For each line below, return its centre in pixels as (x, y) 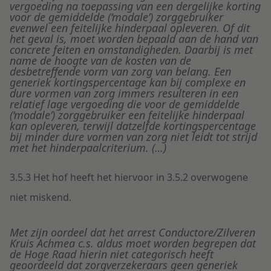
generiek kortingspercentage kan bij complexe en (128, 83)
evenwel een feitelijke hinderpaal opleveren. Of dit (130, 28)
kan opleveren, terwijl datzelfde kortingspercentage (133, 126)
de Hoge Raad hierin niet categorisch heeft (112, 254)
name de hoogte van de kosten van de (100, 61)
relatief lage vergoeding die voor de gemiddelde (125, 104)
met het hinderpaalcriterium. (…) (88, 148)
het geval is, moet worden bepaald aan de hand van (134, 39)
